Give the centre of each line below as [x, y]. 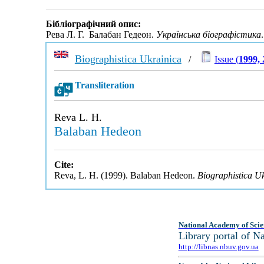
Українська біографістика [208, 35]
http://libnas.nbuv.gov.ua [218, 247]
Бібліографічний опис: [93, 24]
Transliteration [104, 85]
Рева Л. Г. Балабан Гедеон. [101, 35]
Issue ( [226, 59]
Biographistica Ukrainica [128, 59]
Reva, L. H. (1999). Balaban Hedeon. [126, 175]
